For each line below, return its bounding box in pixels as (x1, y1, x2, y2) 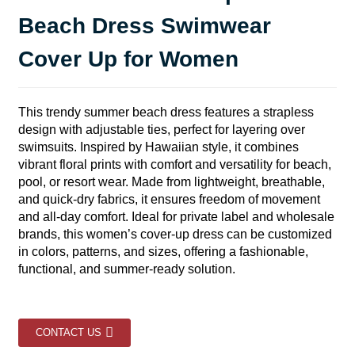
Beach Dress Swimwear (17, 13, 271, 38)
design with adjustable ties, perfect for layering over (17, 123, 305, 136)
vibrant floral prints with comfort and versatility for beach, (17, 158, 331, 171)
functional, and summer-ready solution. (17, 262, 235, 276)
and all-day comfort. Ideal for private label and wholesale (17, 210, 334, 223)
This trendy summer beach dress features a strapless (17, 105, 314, 119)
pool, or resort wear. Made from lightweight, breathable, (17, 175, 325, 189)
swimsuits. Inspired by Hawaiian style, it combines (17, 140, 299, 154)
